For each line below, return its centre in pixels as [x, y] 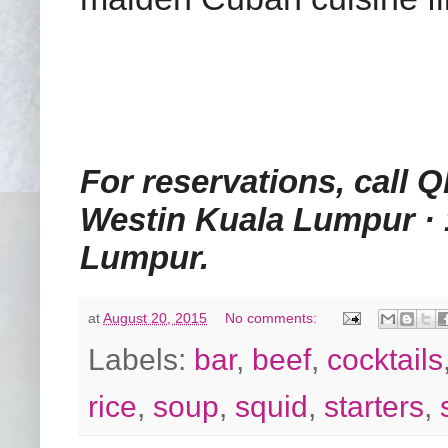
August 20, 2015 [155, 317]
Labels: [141, 359]
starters [374, 406]
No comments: [273, 317]
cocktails [385, 359]
